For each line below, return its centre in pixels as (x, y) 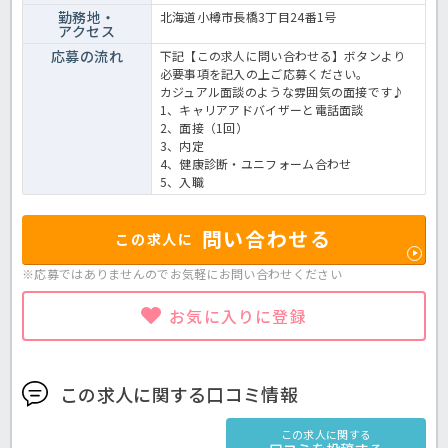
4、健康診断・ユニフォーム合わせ (255, 163)
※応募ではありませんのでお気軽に (120, 273)
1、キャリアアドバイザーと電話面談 (261, 109)
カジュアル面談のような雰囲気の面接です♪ (282, 91)
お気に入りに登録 (238, 315)
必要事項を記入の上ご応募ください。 (264, 73)
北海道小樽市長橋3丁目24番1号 (248, 16)
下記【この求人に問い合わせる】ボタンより (282, 55)
